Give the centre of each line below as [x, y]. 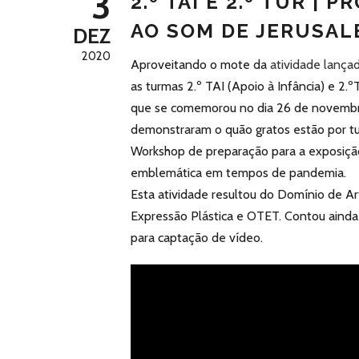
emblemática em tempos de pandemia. [238, 173]
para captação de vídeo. [197, 238]
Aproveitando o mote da [200, 65]
